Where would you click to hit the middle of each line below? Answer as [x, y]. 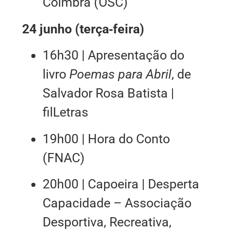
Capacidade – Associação [117, 203]
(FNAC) [63, 158]
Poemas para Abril [120, 74]
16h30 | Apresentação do [113, 55]
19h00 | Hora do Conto [106, 139]
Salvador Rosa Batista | [108, 93]
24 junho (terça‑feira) [83, 29]
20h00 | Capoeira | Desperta [121, 184]
